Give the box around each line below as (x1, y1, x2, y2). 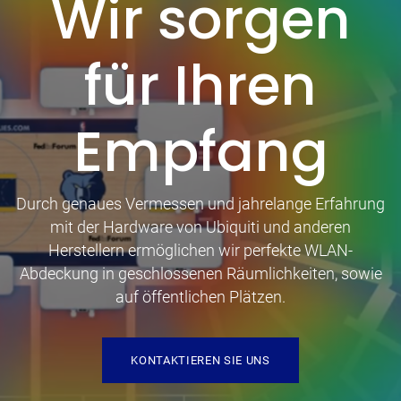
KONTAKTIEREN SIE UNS (131, 353, 270, 367)
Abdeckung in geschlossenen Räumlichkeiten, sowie (19, 264, 382, 283)
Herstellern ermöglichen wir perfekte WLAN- (48, 241, 353, 260)
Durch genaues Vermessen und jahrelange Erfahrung (16, 194, 385, 213)
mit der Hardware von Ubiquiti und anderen (50, 218, 351, 236)
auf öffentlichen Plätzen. (115, 287, 286, 306)
